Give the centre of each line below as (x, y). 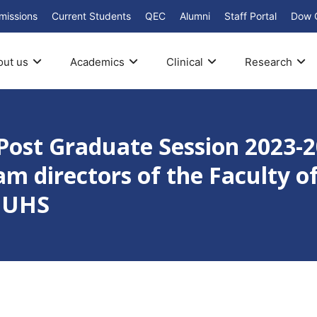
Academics (97, 62)
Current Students (91, 16)
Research (268, 62)
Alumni (195, 16)
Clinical (184, 62)
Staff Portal (250, 16)
